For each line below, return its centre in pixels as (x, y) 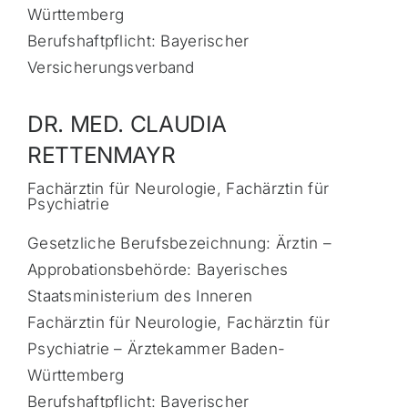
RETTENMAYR (101, 155)
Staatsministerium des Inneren (140, 296)
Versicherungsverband (111, 68)
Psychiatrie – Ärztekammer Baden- (156, 349)
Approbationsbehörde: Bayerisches (158, 270)
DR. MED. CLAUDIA (127, 124)
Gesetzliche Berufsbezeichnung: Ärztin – (179, 244)
